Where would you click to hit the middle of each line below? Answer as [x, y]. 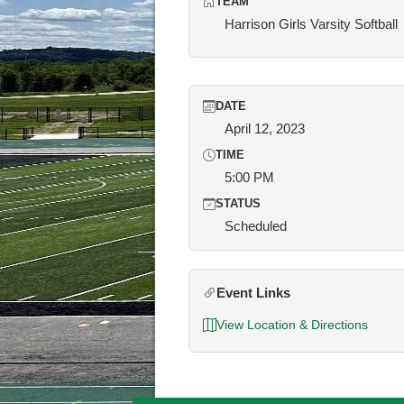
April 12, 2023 [265, 129]
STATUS [238, 204]
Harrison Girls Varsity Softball [311, 24]
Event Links [253, 293]
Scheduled [256, 226]
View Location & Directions [292, 325]
